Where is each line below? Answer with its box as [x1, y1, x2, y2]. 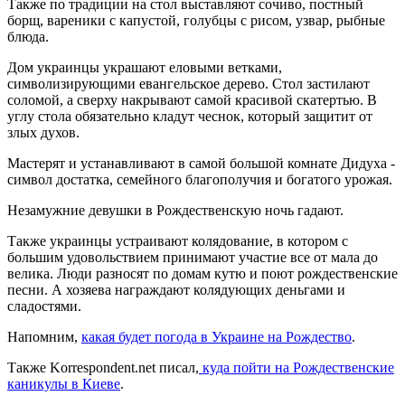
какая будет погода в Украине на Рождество [81, 328, 352, 344]
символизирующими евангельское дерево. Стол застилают [7, 75, 370, 91]
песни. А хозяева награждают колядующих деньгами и [7, 281, 345, 297]
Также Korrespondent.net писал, [7, 359, 199, 375]
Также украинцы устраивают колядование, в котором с [7, 232, 348, 249]
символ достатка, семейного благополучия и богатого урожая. [7, 171, 392, 187]
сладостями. [7, 297, 81, 314]
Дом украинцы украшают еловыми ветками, [7, 59, 282, 75]
